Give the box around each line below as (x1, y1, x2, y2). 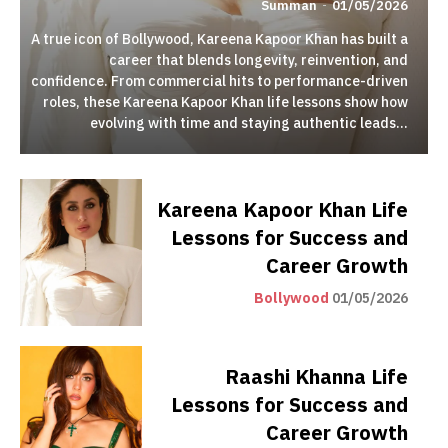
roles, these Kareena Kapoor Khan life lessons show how (43, 92, 408, 113)
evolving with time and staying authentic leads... (90, 113, 408, 134)
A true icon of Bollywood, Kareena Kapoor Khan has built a (31, 29, 408, 50)
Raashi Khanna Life (225, 362, 408, 393)
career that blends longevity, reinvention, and (109, 50, 408, 71)
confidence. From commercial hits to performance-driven (31, 71, 408, 92)
